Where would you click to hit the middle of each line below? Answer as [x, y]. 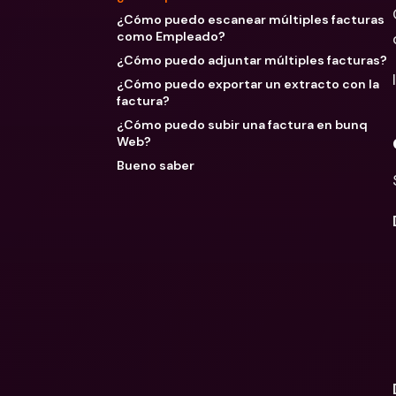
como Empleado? [171, 36]
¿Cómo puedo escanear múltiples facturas [251, 19]
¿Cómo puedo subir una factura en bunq [242, 125]
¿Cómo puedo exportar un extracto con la [248, 84]
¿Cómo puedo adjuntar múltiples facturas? [252, 60]
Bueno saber [156, 165]
